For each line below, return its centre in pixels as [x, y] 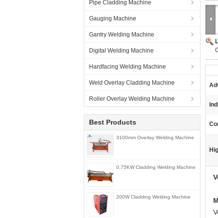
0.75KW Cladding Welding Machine [156, 167]
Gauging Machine [113, 18]
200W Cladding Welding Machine [154, 197]
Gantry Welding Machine [122, 35]
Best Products [113, 122]
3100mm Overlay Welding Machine [155, 137]
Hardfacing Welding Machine [127, 67]
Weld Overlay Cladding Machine [132, 83]
